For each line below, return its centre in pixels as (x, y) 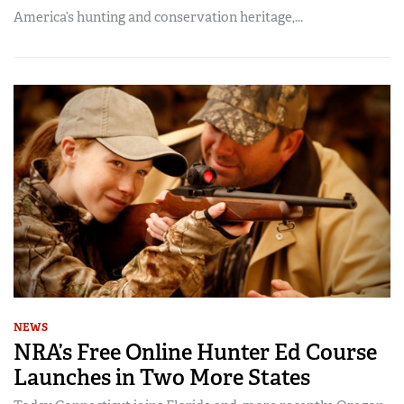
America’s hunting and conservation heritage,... (158, 18)
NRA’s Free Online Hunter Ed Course (195, 352)
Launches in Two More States (162, 377)
